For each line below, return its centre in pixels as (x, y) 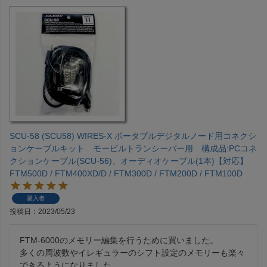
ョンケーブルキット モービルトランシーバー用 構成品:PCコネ (133, 149)
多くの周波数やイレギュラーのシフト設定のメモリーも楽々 (132, 253)
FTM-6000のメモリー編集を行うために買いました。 (119, 240)
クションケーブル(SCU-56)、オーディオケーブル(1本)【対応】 (129, 161)
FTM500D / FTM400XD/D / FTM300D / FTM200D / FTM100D (126, 174)
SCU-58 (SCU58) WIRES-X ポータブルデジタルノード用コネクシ (133, 136)
